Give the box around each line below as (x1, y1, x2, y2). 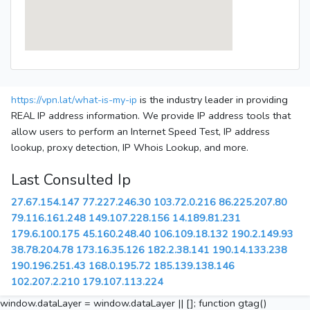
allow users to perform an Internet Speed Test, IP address (11, 125, 270, 139)
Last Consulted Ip (11, 170, 131, 191)
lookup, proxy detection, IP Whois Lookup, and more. (11, 140, 248, 155)
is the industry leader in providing (137, 93, 288, 107)
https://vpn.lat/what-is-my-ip (11, 93, 137, 107)
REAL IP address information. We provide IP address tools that (11, 109, 291, 123)
